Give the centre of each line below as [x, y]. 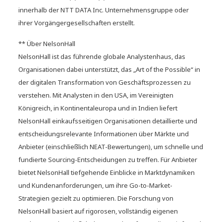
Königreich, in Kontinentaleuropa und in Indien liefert [98, 108]
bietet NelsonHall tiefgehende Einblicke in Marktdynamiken [107, 172]
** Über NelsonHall [47, 43]
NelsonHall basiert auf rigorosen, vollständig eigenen [98, 211]
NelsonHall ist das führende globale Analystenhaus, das [102, 56]
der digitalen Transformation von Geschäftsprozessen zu [105, 82]
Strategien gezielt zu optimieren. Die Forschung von [96, 198]
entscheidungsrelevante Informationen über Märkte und [104, 134]
